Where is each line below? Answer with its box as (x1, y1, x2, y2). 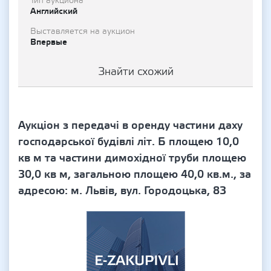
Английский (30, 5, 77, 17)
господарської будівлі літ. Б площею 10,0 (18, 135, 239, 149)
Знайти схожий (97, 65, 174, 79)
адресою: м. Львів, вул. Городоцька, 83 (18, 184, 226, 198)
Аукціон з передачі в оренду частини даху (18, 119, 243, 132)
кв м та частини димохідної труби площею (18, 151, 246, 165)
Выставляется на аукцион (30, 26, 135, 37)
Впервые (30, 36, 67, 48)
